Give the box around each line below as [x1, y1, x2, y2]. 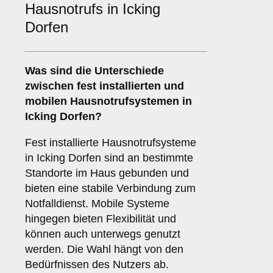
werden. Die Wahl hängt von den [25, 243, 183, 256]
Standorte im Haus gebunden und [25, 167, 189, 180]
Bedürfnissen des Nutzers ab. [25, 258, 169, 271]
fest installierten [77, 80, 161, 93]
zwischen [25, 80, 77, 93]
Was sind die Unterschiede [25, 65, 164, 77]
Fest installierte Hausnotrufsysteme [25, 136, 196, 149]
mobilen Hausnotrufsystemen [25, 95, 179, 108]
